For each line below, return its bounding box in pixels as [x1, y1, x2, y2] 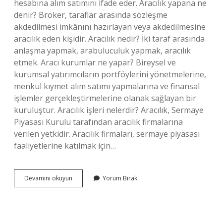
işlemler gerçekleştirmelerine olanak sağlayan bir [14, 93, 196, 104]
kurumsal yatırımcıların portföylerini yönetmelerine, [14, 69, 206, 80]
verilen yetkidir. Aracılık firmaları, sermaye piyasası [14, 128, 200, 139]
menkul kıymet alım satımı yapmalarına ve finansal [14, 81, 200, 92]
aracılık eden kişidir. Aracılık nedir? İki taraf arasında [14, 33, 205, 44]
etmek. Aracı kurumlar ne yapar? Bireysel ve [14, 57, 176, 68]
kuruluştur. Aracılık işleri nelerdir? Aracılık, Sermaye [14, 105, 204, 115]
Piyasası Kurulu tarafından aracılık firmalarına [14, 116, 183, 127]
